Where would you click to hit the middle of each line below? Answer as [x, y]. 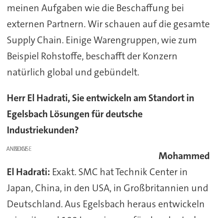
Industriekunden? [43, 130]
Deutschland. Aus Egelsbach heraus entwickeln [106, 204]
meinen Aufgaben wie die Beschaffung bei [95, 8]
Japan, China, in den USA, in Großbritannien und [107, 188]
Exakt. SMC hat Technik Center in [119, 172]
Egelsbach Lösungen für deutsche [74, 114]
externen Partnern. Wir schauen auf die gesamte [108, 24]
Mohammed [184, 155]
